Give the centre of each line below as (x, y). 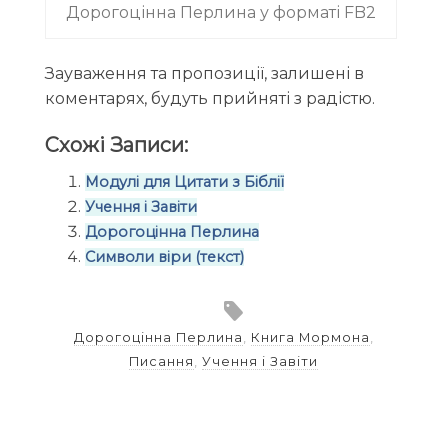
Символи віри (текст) (164, 256)
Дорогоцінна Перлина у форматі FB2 (220, 12)
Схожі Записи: (116, 145)
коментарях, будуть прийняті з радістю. (209, 99)
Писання (162, 361)
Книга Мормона (310, 337)
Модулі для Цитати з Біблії (184, 181)
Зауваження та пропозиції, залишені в (204, 74)
